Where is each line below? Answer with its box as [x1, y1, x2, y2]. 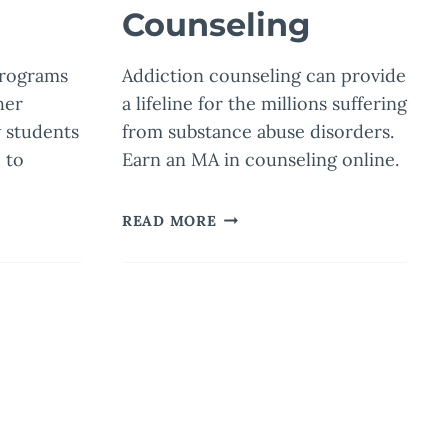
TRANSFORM [215, 276, 314, 295]
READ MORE [122, 212, 217, 231]
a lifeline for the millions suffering [122, 92, 407, 116]
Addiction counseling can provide [122, 64, 406, 88]
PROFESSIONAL [215, 230, 337, 249]
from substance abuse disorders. [122, 120, 394, 144]
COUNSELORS [215, 253, 323, 272]
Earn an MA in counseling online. [122, 148, 399, 172]
